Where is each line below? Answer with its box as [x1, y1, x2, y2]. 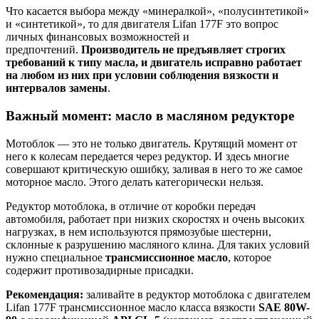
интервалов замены [6, 82, 108, 95]
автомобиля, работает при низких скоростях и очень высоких [6, 212, 305, 225]
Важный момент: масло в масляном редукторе [6, 108, 294, 124]
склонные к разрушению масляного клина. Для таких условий [6, 238, 310, 251]
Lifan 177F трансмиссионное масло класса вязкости [6, 300, 258, 313]
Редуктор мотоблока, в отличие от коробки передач [6, 199, 256, 212]
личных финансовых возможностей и [6, 31, 189, 43]
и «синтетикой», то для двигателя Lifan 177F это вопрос [6, 18, 278, 31]
